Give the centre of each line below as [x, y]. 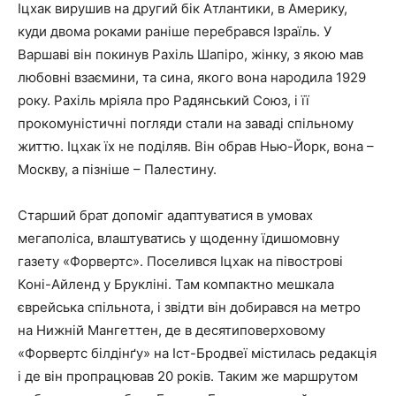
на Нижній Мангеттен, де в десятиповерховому [171, 330]
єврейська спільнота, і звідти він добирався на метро [189, 307]
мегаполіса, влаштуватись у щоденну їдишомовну [179, 238]
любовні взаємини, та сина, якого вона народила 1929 [192, 77]
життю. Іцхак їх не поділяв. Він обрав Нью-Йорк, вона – [196, 146]
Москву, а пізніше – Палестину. [117, 169]
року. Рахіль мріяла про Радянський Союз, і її [164, 100]
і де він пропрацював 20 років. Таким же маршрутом [188, 376]
